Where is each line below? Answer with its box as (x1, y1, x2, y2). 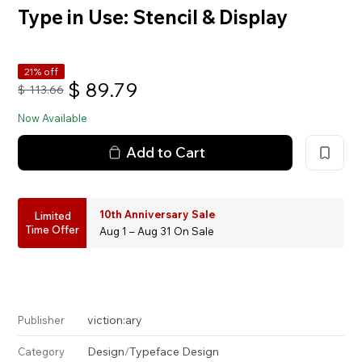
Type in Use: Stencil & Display (18, 4, 288, 29)
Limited (33, 208, 71, 222)
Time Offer (25, 222, 80, 236)
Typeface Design (129, 343, 220, 359)
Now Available (18, 111, 88, 124)
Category (18, 344, 65, 358)
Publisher (18, 313, 65, 326)
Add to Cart (126, 142, 205, 162)
